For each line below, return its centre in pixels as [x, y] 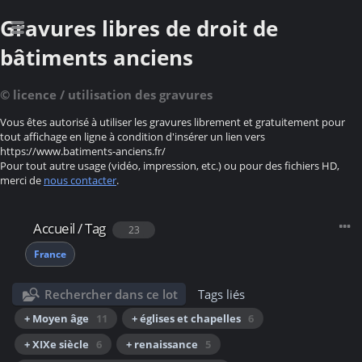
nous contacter [80, 181]
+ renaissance [162, 345]
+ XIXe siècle [57, 345]
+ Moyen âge [57, 319]
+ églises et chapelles [186, 319]
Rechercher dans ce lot [112, 295]
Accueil [54, 229]
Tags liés [222, 295]
